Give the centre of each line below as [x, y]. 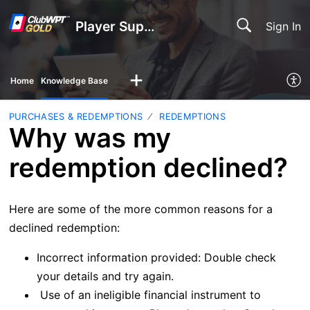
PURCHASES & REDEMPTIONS [76, 116]
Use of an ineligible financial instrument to [148, 295]
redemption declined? [148, 167]
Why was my [90, 137]
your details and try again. [105, 276]
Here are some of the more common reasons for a [140, 209]
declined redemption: [64, 228]
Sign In [284, 26]
